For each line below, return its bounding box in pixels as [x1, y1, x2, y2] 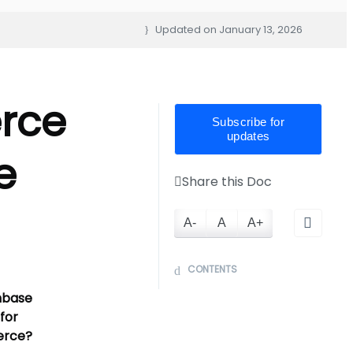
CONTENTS [185, 262, 238, 276]
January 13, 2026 [218, 22, 303, 37]
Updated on [152, 22, 219, 37]
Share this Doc [182, 173, 273, 191]
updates [226, 129, 270, 143]
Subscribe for [212, 115, 285, 128]
